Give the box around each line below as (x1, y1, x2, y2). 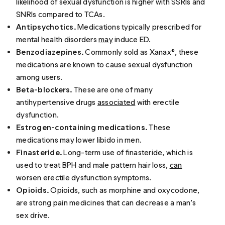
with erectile (135, 97, 179, 107)
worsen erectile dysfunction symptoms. (16, 172, 152, 182)
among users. (16, 72, 64, 82)
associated (97, 97, 136, 107)
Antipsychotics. (16, 22, 78, 32)
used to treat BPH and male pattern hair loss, (16, 160, 170, 170)
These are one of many (72, 84, 153, 94)
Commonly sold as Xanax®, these (85, 47, 198, 57)
